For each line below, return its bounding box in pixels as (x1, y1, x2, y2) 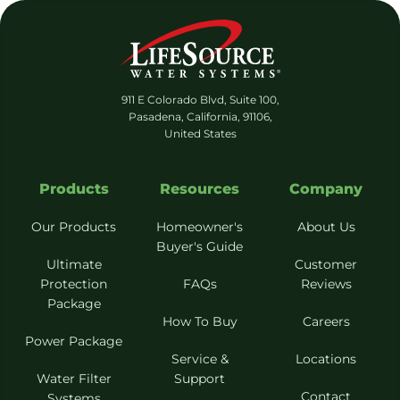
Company (289, 180, 363, 198)
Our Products (31, 218, 117, 235)
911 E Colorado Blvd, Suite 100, (121, 93, 279, 107)
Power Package (25, 332, 123, 349)
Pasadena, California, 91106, (128, 110, 272, 124)
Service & (171, 350, 229, 367)
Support (174, 370, 226, 387)
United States (163, 127, 237, 141)
